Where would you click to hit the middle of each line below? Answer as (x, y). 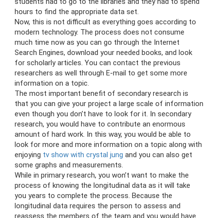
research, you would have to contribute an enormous (100, 124)
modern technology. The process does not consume (100, 32)
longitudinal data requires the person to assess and (98, 206)
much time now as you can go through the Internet (97, 42)
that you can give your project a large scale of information (109, 103)
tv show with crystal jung (83, 154)
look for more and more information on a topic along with (108, 144)
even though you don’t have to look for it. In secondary (103, 114)
